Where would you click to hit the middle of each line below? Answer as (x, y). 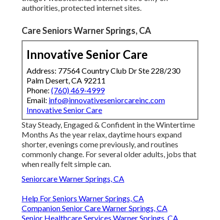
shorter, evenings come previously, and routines (100, 144)
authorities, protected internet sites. (82, 8)
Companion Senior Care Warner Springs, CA (95, 208)
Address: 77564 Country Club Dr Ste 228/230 (103, 71)
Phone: (39, 90)
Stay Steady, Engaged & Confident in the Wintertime (108, 125)
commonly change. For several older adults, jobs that (109, 154)
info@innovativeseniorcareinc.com (107, 100)
